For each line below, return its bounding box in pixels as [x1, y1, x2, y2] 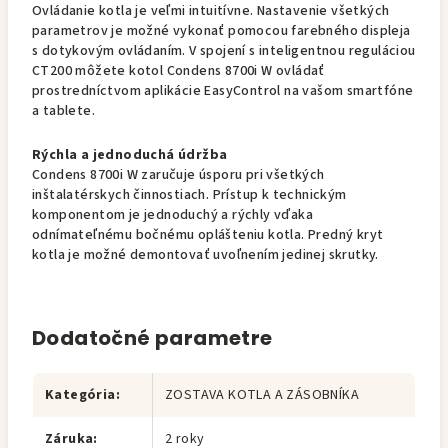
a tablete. [32, 101, 96, 121]
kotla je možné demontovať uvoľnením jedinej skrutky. [32, 245, 379, 265]
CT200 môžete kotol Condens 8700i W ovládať [32, 61, 325, 81]
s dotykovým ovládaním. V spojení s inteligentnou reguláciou [32, 41, 416, 61]
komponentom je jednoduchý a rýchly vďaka [32, 205, 313, 225]
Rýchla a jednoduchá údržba [32, 145, 228, 165]
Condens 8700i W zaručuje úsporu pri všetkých [32, 165, 325, 185]
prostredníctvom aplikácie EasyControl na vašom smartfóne [32, 81, 414, 101]
